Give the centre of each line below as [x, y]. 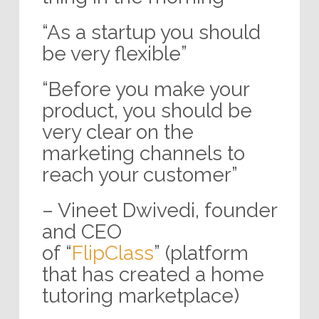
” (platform [201, 253]
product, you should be [147, 110]
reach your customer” [140, 174]
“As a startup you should [151, 32]
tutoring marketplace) [140, 296]
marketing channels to [143, 153]
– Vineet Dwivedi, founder [159, 210]
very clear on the [117, 132]
